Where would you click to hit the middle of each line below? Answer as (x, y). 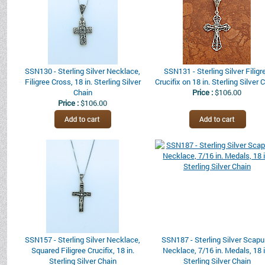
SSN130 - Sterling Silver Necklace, (83, 71)
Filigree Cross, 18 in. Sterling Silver (83, 82)
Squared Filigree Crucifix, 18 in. (83, 250)
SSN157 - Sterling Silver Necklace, (83, 240)
